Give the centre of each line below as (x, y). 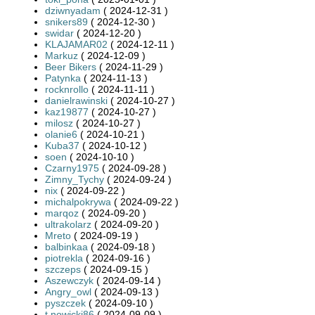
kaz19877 (67, 111)
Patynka (63, 78)
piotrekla (64, 258)
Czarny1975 (72, 168)
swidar (59, 33)
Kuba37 (62, 145)
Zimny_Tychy (75, 179)
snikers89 (66, 21)
